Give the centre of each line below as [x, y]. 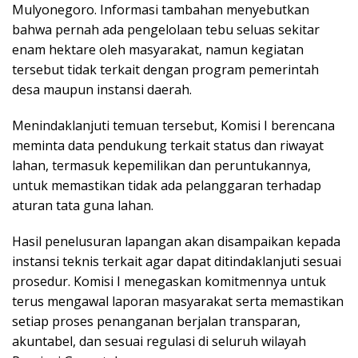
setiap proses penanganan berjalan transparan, [156, 322]
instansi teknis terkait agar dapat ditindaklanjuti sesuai [177, 262]
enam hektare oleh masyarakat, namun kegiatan [158, 50]
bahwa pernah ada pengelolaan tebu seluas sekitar [166, 30]
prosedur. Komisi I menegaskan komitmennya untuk [169, 282]
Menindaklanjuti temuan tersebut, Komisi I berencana [173, 126]
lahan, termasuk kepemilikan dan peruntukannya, [161, 166]
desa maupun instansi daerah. [102, 90]
